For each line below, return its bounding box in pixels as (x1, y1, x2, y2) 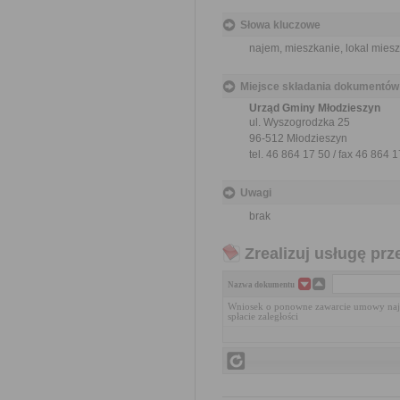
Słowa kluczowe (240, 19, 321, 31)
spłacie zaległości (228, 312, 298, 321)
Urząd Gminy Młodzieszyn (249, 102, 380, 114)
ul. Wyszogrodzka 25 (249, 116, 350, 129)
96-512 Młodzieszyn (249, 132, 347, 145)
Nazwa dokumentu (228, 280, 295, 289)
